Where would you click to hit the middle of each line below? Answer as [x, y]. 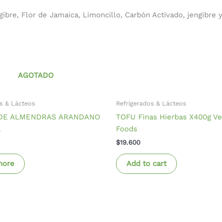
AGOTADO [35, 75]
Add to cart [146, 164]
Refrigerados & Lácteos [151, 104]
